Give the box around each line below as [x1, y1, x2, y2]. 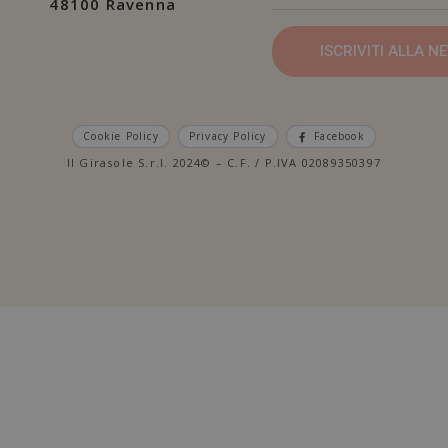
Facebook [314, 129, 365, 144]
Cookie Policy [83, 129, 159, 144]
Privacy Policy [188, 129, 267, 144]
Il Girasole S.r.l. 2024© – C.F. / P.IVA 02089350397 [66, 155, 382, 171]
